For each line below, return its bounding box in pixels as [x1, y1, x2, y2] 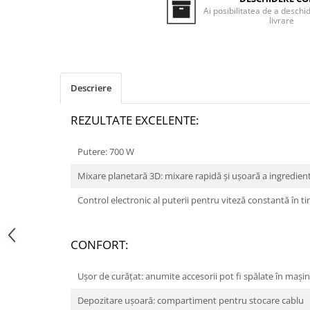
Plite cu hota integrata [10, 40, 113, 53]
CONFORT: [71, 237, 128, 253]
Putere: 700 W [77, 145, 134, 158]
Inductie [10, 4, 48, 17]
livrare [268, 15, 294, 27]
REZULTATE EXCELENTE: [71, 112, 199, 129]
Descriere [71, 82, 111, 95]
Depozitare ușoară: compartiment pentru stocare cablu [77, 294, 304, 307]
